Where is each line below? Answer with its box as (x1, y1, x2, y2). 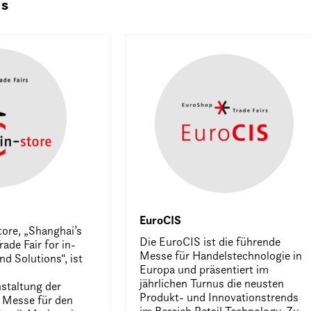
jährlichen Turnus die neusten (140, 276, 285, 290)
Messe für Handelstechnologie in (140, 249, 303, 262)
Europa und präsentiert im (140, 262, 269, 276)
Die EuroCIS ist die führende (140, 235, 281, 249)
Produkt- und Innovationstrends (140, 290, 299, 304)
